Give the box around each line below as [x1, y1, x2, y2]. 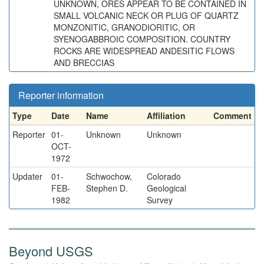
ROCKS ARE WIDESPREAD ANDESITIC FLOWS [54, 45, 235, 57]
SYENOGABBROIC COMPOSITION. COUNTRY [54, 33, 230, 45]
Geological [147, 182, 186, 194]
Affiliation [147, 110, 186, 121]
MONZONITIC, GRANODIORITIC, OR [54, 21, 195, 33]
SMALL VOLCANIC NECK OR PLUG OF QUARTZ [54, 9, 239, 21]
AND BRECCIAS [54, 57, 114, 68]
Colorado [147, 170, 181, 182]
